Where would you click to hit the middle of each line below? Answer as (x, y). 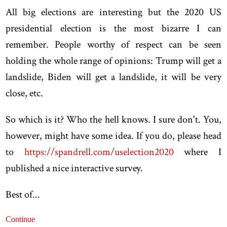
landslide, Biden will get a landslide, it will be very (113, 77)
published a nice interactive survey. (74, 168)
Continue (21, 219)
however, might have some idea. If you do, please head (113, 136)
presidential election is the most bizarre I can (113, 28)
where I (197, 152)
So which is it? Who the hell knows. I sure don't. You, (113, 119)
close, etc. (25, 93)
